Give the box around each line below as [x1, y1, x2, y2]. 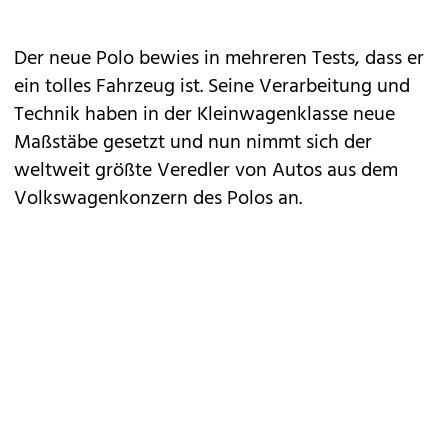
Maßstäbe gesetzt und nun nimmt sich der [14, 127, 372, 159]
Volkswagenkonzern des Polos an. [14, 183, 302, 215]
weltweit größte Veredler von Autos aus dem [14, 155, 398, 187]
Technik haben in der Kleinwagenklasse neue [14, 99, 395, 131]
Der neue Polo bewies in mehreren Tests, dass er [14, 43, 424, 75]
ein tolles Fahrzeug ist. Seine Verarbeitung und [14, 71, 410, 103]
